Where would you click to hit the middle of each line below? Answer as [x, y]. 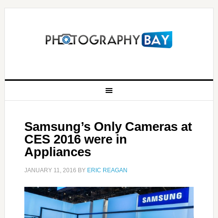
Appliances [57, 152]
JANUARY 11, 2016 [50, 170]
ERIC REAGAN [107, 170]
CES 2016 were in [75, 139]
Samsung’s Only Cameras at [108, 127]
